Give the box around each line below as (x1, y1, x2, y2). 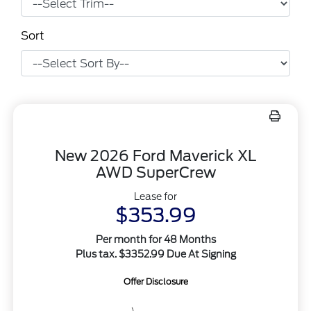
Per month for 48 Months (95, 234, 216, 246)
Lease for (134, 191, 177, 203)
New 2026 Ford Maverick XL (55, 147, 256, 165)
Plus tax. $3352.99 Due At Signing (75, 249, 236, 260)
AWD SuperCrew (95, 164, 216, 182)
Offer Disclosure (123, 276, 188, 287)
